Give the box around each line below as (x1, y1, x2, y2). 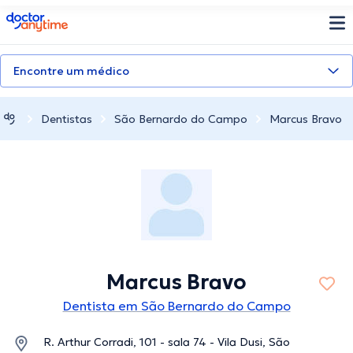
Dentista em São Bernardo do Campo (62, 298, 291, 314)
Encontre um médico (13, 64, 129, 78)
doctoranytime (6, 10, 95, 26)
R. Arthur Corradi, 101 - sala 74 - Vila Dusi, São (43, 335, 290, 350)
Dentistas (41, 111, 92, 126)
